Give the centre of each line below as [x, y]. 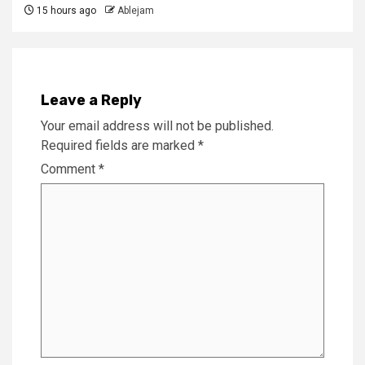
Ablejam [136, 11]
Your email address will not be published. [157, 126]
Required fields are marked [119, 146]
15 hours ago [65, 11]
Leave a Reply [91, 101]
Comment [70, 169]
